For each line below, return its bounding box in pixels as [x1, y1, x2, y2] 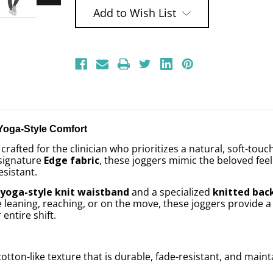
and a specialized [129, 185, 213, 199]
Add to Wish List [93, 5, 176, 20]
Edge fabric [44, 153, 100, 167]
